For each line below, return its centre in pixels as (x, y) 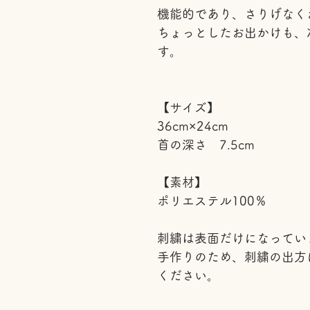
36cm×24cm (193, 126)
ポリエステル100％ (212, 201)
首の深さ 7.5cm (206, 145)
